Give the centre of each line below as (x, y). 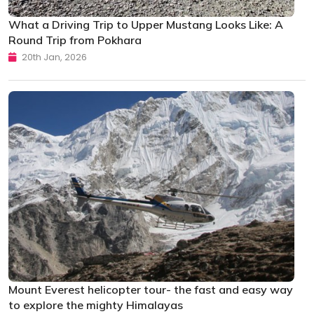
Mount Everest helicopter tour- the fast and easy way (151, 289)
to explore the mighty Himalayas (96, 305)
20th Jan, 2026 (53, 57)
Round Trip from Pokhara (75, 40)
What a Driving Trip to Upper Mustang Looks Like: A (146, 25)
